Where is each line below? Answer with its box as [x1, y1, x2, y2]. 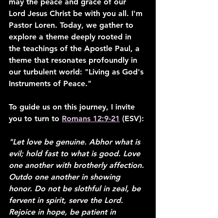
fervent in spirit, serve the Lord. [9, 196, 126, 205]
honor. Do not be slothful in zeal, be [9, 184, 143, 193]
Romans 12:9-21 [62, 114, 120, 123]
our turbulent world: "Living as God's [9, 67, 146, 76]
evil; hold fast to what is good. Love [9, 149, 143, 158]
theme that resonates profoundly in [9, 55, 140, 65]
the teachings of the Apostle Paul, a [9, 44, 142, 53]
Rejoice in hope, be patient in [9, 207, 118, 217]
